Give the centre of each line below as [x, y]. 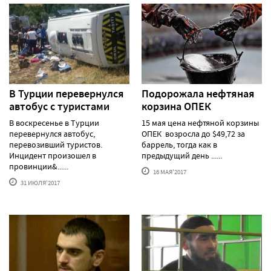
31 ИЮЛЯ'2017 [40, 182]
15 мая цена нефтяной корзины [200, 122]
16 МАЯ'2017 [169, 171]
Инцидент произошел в [53, 155]
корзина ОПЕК [176, 106]
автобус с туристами [59, 106]
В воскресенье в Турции [54, 122]
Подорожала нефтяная [198, 93]
